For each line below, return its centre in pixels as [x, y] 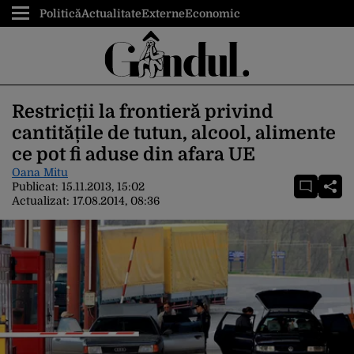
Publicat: [37, 186]
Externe [163, 13]
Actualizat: [42, 201]
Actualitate [111, 13]
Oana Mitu [40, 172]
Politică [60, 13]
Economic [213, 13]
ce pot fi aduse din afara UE [134, 154]
